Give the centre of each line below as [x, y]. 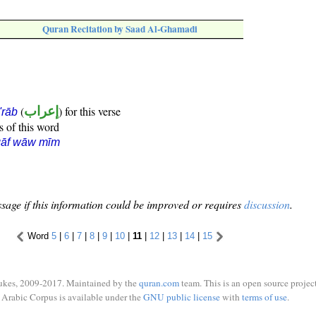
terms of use [264, 297]
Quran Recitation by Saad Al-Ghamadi [120, 29]
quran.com [159, 283]
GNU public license [181, 297]
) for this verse [90, 111]
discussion [267, 205]
